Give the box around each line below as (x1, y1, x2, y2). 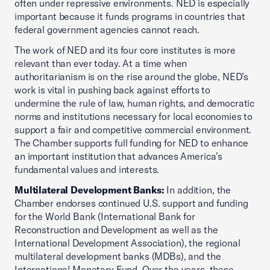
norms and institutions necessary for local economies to (14, 110, 253, 122)
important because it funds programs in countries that (14, 10, 245, 22)
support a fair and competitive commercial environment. (14, 124, 252, 136)
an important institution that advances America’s (14, 150, 223, 162)
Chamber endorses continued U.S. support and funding (14, 197, 248, 209)
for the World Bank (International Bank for (14, 210, 195, 222)
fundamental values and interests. (14, 163, 160, 175)
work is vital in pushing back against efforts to (14, 84, 211, 96)
